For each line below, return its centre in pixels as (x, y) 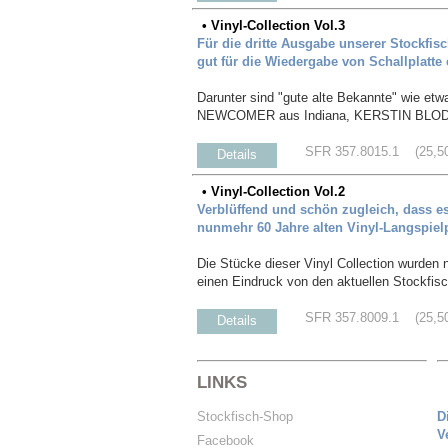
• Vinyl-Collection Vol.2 (273, 191)
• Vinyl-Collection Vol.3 (273, 25)
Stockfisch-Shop (245, 416)
